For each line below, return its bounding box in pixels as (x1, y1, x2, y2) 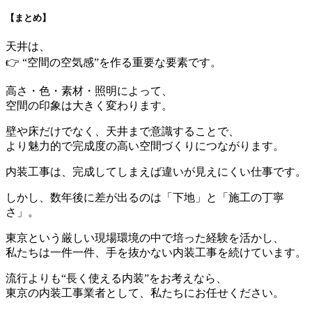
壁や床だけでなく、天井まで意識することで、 (6, 125, 240, 138)
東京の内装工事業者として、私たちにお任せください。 (6, 287, 284, 299)
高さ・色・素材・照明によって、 (6, 85, 173, 97)
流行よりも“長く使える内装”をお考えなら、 (6, 272, 227, 285)
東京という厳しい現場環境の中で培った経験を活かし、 (6, 232, 284, 244)
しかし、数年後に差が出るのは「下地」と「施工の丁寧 (6, 192, 284, 204)
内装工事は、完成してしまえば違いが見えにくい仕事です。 (6, 166, 306, 178)
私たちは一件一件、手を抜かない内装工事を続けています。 (6, 247, 306, 259)
